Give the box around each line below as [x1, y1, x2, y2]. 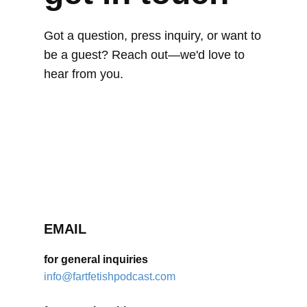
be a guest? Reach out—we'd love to [44, 48, 245, 62]
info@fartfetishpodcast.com [44, 271, 175, 282]
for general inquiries [44, 254, 148, 265]
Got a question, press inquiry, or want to [44, 29, 261, 42]
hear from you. [44, 67, 123, 81]
